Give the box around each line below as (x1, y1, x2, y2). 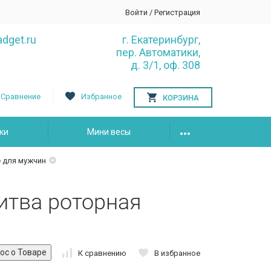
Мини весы (87, 127, 131, 137)
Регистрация (154, 7, 200, 17)
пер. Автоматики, (116, 46, 200, 59)
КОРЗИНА (163, 93, 199, 102)
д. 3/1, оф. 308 (131, 59, 200, 71)
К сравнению (78, 248, 126, 258)
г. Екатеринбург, (122, 33, 200, 46)
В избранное (154, 248, 200, 258)
